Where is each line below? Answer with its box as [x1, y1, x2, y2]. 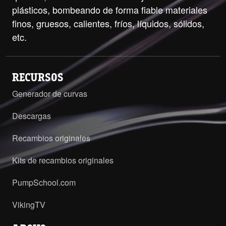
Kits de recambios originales [12, 154, 114, 166]
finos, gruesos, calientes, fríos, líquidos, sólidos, [12, 17, 204, 30]
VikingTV [12, 199, 45, 211]
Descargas [12, 110, 51, 122]
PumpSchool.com [12, 177, 76, 189]
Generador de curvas [12, 88, 87, 100]
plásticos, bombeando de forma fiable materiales [12, 3, 207, 17]
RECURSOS [12, 70, 64, 86]
